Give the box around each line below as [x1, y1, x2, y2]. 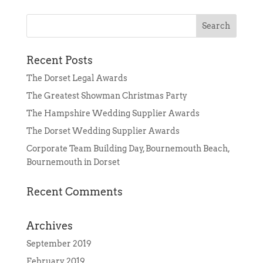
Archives [26, 220, 73, 232]
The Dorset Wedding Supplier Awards [26, 126, 180, 136]
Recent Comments [26, 186, 123, 198]
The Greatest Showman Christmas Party [26, 91, 187, 101]
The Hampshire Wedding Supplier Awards [26, 109, 200, 119]
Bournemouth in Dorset [26, 157, 120, 167]
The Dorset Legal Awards [26, 73, 127, 83]
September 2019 [26, 239, 92, 249]
